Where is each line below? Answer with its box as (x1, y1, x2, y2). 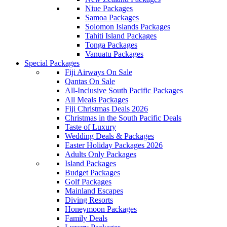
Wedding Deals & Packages (65, 132, 154, 140)
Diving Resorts (65, 196, 113, 204)
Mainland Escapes (65, 186, 123, 195)
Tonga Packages (85, 41, 137, 49)
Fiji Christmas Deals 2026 (65, 104, 148, 113)
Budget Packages (65, 168, 120, 177)
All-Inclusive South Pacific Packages (65, 86, 183, 95)
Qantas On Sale (65, 77, 115, 86)
